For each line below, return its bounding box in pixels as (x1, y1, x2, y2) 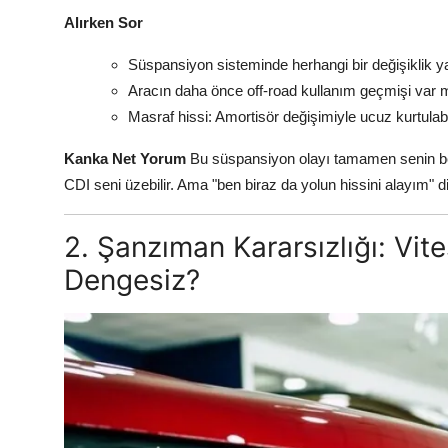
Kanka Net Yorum (64, 150, 186, 168)
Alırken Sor (64, 14, 143, 32)
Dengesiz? (64, 263, 200, 298)
